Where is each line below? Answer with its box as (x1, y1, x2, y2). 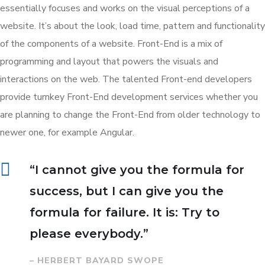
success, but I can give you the (30, 183, 224, 198)
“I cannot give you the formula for (30, 162, 244, 177)
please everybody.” (30, 226, 148, 241)
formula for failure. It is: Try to (30, 205, 219, 219)
